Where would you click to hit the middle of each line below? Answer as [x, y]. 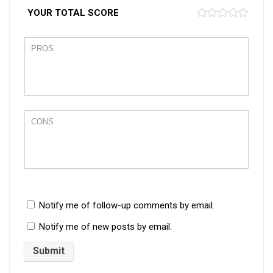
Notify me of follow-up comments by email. [127, 205]
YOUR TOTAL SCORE [73, 12]
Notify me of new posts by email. [105, 226]
